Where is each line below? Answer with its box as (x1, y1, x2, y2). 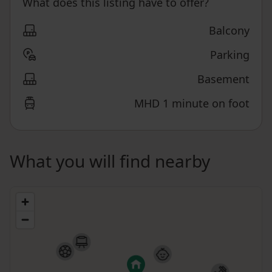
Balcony (209, 23, 250, 38)
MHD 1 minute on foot (134, 96, 250, 110)
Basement (197, 72, 250, 86)
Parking (210, 47, 250, 62)
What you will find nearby (10, 149, 210, 172)
